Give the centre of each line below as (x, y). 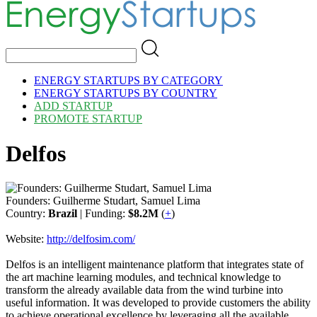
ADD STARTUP (73, 106)
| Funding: (103, 214)
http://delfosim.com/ (91, 239)
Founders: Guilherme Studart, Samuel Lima (103, 201)
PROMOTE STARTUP (88, 119)
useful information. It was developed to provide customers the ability (158, 303)
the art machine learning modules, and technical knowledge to (143, 277)
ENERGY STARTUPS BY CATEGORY (128, 81)
